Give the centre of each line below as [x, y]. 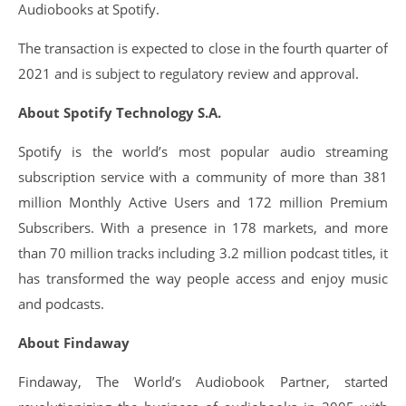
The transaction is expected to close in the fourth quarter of [203, 48]
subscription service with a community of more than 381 [203, 177]
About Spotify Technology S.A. [120, 112]
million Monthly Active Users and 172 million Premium [203, 202]
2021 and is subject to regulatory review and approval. [188, 73]
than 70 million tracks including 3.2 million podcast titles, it [203, 253]
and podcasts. [61, 304]
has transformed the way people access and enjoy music [203, 278]
